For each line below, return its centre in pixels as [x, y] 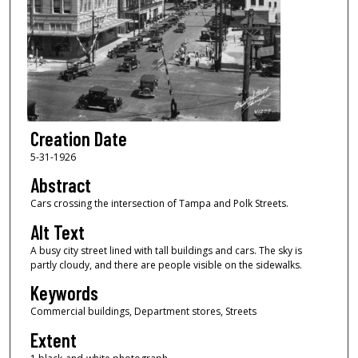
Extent [53, 340]
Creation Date [78, 138]
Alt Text [57, 232]
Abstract [60, 185]
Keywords [64, 293]
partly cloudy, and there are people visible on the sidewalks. [166, 265]
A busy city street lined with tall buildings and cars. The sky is [166, 250]
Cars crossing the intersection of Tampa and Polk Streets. [159, 204]
